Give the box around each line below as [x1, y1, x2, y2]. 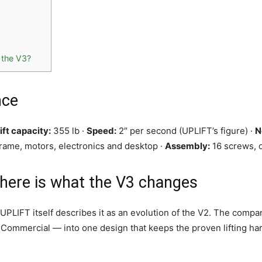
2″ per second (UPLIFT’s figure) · [116, 125, 255, 136]
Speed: [87, 125, 116, 136]
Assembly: [165, 140, 210, 151]
